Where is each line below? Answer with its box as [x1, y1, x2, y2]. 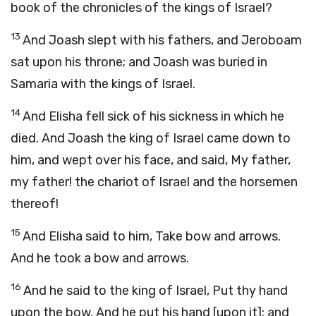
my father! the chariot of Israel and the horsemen [11, 174, 298, 190]
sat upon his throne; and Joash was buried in [11, 54, 267, 70]
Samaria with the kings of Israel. [11, 76, 195, 92]
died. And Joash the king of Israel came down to [11, 130, 291, 146]
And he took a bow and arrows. [11, 250, 189, 266]
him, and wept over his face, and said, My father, [11, 152, 291, 168]
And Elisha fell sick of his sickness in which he [23, 109, 284, 124]
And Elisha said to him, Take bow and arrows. [23, 229, 281, 244]
